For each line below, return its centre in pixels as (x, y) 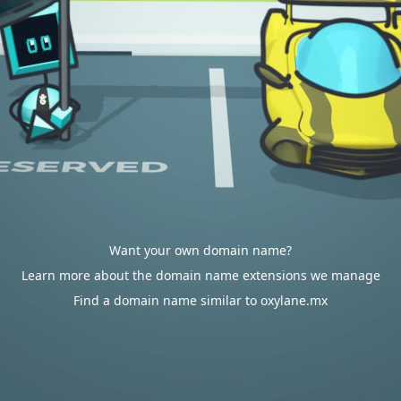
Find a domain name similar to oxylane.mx (200, 300)
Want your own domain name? (200, 250)
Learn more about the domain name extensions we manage (200, 275)
